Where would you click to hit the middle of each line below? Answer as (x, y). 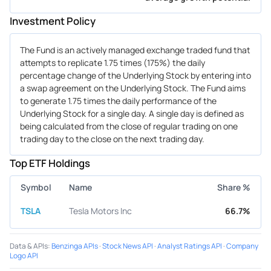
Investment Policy (53, 21)
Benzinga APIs (75, 246)
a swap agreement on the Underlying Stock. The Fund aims (133, 88)
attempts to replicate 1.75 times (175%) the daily (113, 62)
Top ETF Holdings (50, 163)
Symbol (36, 187)
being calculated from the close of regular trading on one (129, 126)
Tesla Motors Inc (100, 211)
